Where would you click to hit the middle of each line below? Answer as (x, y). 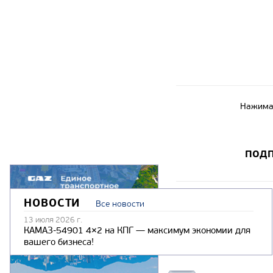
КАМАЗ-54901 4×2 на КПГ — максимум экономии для (137, 230)
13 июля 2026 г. (53, 219)
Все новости (120, 204)
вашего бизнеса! (59, 242)
